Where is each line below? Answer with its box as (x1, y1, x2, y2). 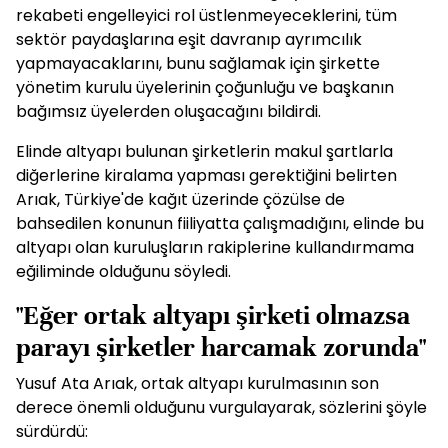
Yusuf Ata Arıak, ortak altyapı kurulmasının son (16, 372, 379, 395)
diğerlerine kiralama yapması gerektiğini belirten (16, 164, 397, 187)
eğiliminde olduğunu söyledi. (16, 260, 231, 283)
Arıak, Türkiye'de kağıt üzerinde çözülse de (16, 188, 345, 211)
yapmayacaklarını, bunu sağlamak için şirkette (16, 52, 380, 75)
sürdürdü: (16, 420, 88, 443)
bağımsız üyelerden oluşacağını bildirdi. (16, 100, 321, 123)
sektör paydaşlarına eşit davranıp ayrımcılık (16, 28, 362, 51)
